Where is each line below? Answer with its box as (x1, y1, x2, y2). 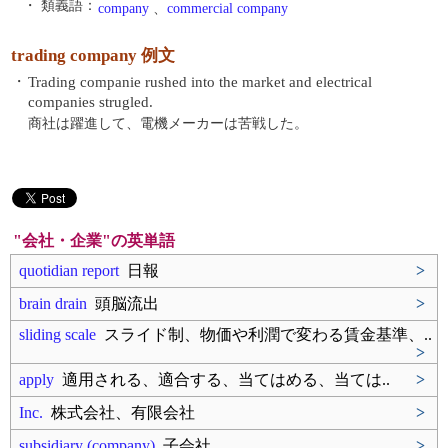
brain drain (19, 295, 87, 312)
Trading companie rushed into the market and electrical (28, 74, 372, 90)
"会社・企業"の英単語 (13, 232, 175, 249)
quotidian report (19, 262, 119, 279)
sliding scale (19, 326, 96, 343)
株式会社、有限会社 (43, 404, 195, 421)
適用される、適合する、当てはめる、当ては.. (54, 371, 390, 388)
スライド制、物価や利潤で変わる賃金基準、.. (96, 326, 432, 343)
